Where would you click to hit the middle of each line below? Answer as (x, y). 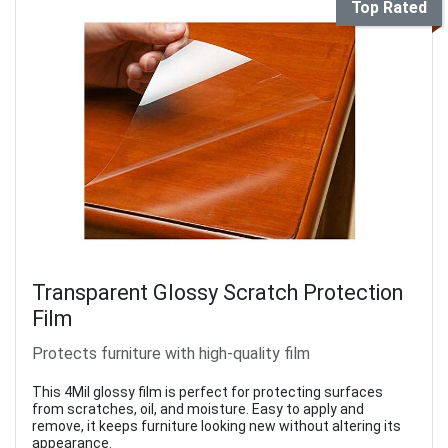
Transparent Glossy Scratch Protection (217, 293)
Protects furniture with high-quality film (171, 354)
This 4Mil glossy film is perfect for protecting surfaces (207, 392)
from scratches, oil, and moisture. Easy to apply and (198, 409)
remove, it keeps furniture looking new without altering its (216, 426)
